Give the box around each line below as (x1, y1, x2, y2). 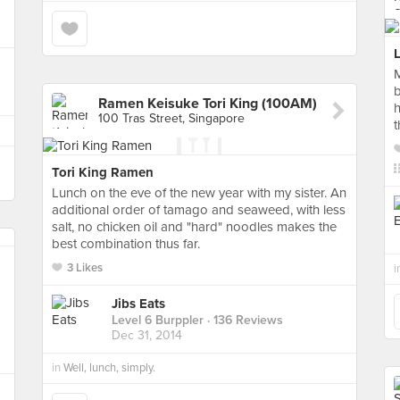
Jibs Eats (112, 296, 165, 312)
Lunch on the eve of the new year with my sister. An (52, 185, 346, 201)
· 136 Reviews (204, 312, 283, 329)
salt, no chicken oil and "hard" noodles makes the (52, 219, 337, 235)
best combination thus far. (52, 236, 200, 252)
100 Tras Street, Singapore (98, 111, 245, 126)
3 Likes (67, 261, 103, 275)
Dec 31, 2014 (112, 328, 182, 344)
